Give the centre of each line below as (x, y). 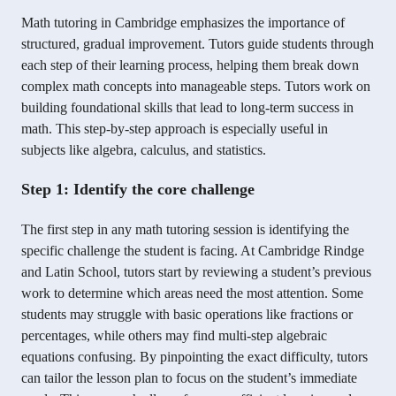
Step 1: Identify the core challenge (138, 190)
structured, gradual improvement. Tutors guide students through (198, 44)
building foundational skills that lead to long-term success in (187, 108)
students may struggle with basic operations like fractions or (187, 315)
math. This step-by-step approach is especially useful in (175, 129)
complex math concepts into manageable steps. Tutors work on (196, 87)
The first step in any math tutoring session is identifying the (185, 230)
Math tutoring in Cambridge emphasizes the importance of (183, 23)
